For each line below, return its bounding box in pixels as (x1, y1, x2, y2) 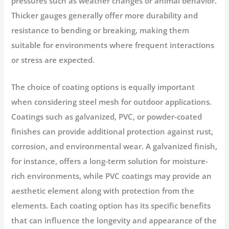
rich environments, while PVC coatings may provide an (11, 170, 212, 181)
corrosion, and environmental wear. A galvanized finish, (11, 141, 218, 151)
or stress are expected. (11, 55, 95, 65)
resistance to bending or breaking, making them (11, 25, 190, 36)
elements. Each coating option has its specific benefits (11, 200, 211, 211)
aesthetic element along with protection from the (11, 185, 195, 196)
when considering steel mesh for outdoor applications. (11, 96, 212, 107)
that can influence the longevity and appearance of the (11, 215, 217, 225)
